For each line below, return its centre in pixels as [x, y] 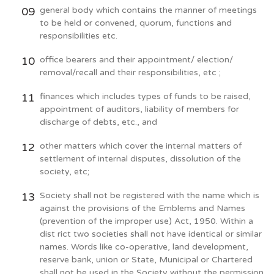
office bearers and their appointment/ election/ [136, 60]
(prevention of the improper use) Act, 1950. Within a [146, 221]
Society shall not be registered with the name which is [150, 195]
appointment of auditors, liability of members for [139, 109]
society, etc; [65, 172]
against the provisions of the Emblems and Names [143, 208]
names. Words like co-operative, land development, [144, 247]
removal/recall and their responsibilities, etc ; [130, 72]
